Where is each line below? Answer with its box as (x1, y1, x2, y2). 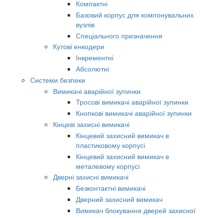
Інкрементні (76, 53, 113, 63)
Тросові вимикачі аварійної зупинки (76, 97, 188, 107)
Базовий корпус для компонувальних (76, 9, 194, 19)
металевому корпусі (76, 161, 140, 171)
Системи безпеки (30, 74, 85, 85)
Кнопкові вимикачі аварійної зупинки (76, 108, 192, 118)
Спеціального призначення (76, 30, 163, 40)
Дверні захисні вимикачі (53, 172, 128, 182)
